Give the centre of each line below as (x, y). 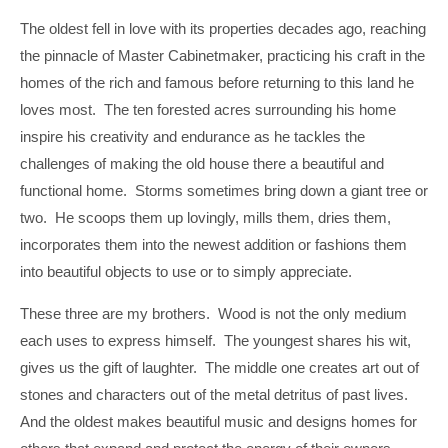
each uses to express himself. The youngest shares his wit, (215, 340)
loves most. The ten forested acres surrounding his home (208, 110)
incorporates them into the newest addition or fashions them (213, 245)
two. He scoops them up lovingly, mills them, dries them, (205, 218)
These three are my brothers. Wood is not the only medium (213, 313)
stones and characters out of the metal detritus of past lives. (216, 394)
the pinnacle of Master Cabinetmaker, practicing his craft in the (222, 56)
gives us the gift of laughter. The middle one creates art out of (219, 367)
